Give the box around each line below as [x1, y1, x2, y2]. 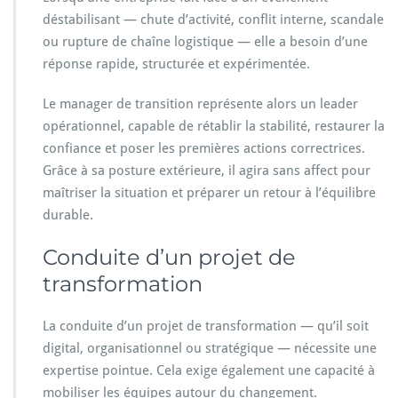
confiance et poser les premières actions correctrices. [43, 139, 365, 156]
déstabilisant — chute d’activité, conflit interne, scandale [43, 11, 384, 28]
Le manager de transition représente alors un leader [43, 95, 358, 112]
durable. [43, 206, 93, 223]
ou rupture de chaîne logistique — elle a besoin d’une [43, 33, 368, 50]
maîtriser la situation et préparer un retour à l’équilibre [43, 184, 376, 201]
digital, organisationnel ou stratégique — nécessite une [43, 339, 377, 356]
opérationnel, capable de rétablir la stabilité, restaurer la [43, 117, 385, 134]
